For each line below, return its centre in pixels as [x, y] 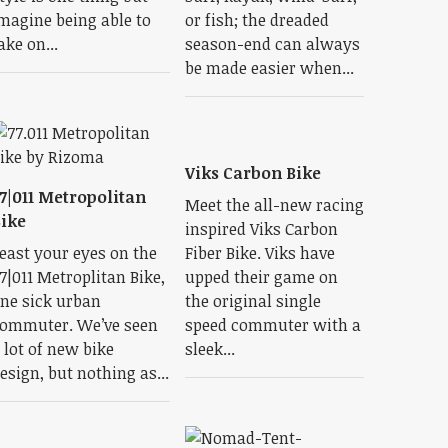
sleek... [209, 349]
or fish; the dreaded [256, 20]
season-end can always [272, 44]
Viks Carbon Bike [252, 173]
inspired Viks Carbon [261, 229]
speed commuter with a [272, 325]
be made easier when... [269, 68]
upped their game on [261, 277]
